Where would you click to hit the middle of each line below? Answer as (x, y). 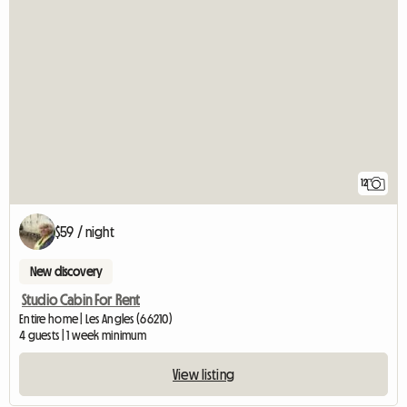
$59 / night (85, 231)
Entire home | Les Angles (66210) (96, 318)
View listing (203, 374)
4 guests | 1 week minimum (83, 335)
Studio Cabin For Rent (81, 299)
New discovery (66, 271)
